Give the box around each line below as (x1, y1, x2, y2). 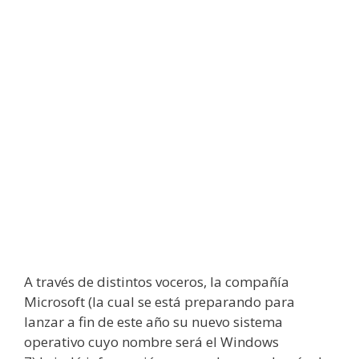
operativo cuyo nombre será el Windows (24, 333, 279, 351)
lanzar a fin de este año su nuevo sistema (24, 313, 283, 331)
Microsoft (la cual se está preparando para (24, 292, 295, 311)
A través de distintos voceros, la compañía (24, 272, 289, 291)
